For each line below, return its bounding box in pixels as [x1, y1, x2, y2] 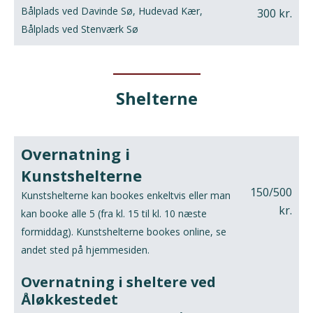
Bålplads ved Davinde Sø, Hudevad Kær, [21, 4, 203, 18]
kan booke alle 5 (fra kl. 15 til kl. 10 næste [21, 207, 207, 221]
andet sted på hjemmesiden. [21, 243, 150, 257]
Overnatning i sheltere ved [21, 272, 216, 292]
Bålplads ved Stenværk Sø [21, 22, 138, 36]
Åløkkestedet [21, 290, 118, 310]
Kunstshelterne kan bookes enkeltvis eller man [21, 189, 231, 203]
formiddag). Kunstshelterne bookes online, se [21, 225, 226, 239]
